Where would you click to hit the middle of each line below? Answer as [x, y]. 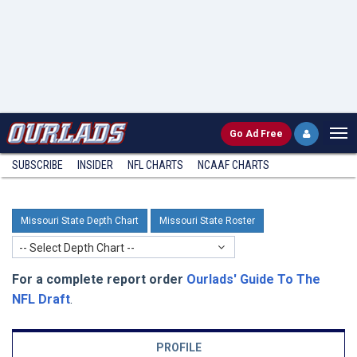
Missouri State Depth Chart [80, 221]
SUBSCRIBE [37, 165]
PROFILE [178, 347]
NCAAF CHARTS [233, 165]
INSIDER [95, 165]
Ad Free [264, 134]
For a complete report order [98, 279]
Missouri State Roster [207, 221]
